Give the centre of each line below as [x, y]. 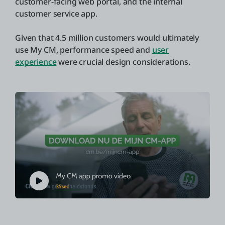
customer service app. [56, 13]
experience [36, 62]
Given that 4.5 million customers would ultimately [107, 37]
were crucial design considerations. [123, 62]
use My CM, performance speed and [84, 49]
